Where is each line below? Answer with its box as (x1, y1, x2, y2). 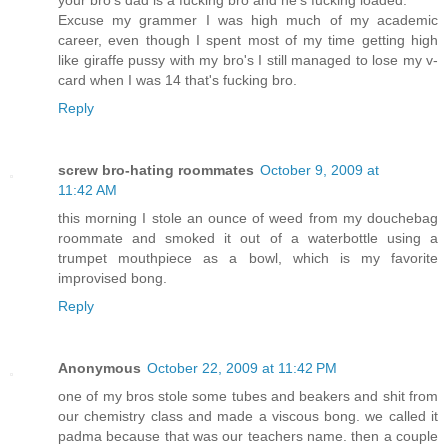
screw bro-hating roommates (58, 162, 254, 179)
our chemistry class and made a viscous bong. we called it (58, 408, 438, 425)
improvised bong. (58, 270, 167, 287)
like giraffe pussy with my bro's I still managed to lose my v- (58, 52, 438, 69)
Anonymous (58, 360, 141, 377)
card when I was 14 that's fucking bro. (58, 72, 297, 89)
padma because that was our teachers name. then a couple (58, 428, 438, 445)
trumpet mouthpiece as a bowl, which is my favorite (58, 250, 438, 267)
